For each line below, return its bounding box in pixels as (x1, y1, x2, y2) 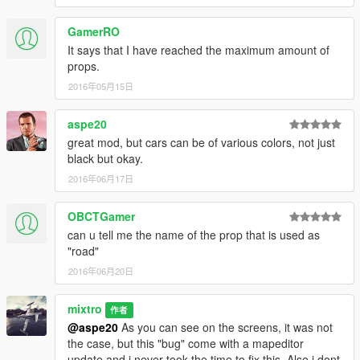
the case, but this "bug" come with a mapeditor (67, 335, 304, 352)
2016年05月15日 (68, 80, 133, 93)
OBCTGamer (67, 208, 135, 225)
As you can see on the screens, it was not (118, 319, 333, 336)
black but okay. (67, 150, 143, 167)
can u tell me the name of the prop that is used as (67, 227, 320, 243)
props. (67, 58, 100, 75)
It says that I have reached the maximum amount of (67, 42, 329, 59)
